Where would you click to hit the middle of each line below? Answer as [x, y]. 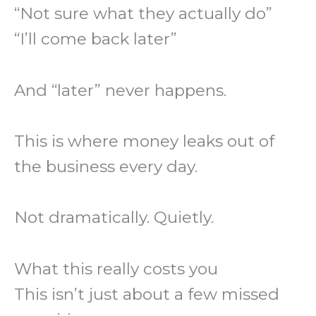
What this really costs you [116, 268]
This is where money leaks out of [144, 141]
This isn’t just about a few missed [147, 294]
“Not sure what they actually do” [143, 14]
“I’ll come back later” [96, 39]
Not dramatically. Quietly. [114, 218]
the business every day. [106, 166]
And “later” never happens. [120, 90]
